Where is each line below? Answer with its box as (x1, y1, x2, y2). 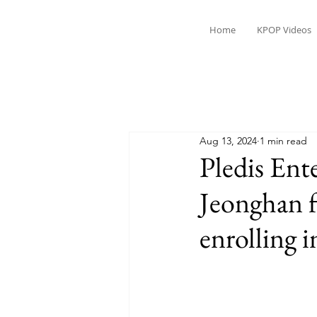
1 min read (260, 134, 307, 147)
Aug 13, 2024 (200, 134, 257, 147)
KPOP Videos (256, 23, 311, 36)
